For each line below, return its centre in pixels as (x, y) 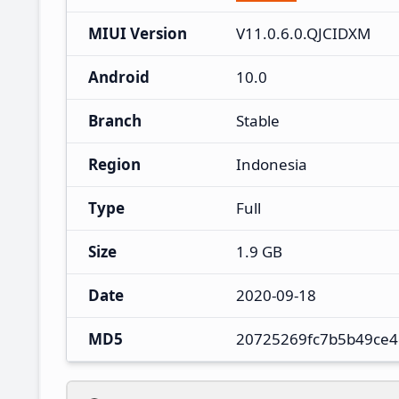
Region (114, 164)
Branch (115, 120)
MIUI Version (138, 33)
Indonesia (272, 164)
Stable (258, 120)
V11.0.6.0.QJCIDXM (303, 33)
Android (119, 77)
